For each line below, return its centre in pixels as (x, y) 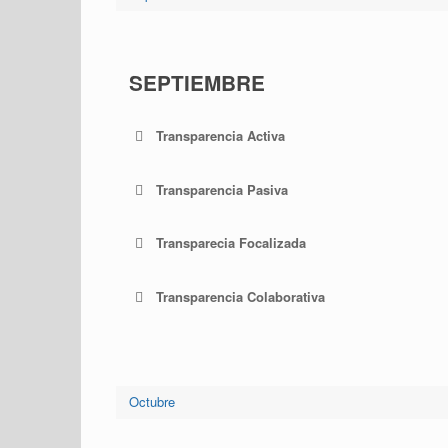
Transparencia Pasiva (221, 189)
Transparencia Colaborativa (240, 296)
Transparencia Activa (220, 136)
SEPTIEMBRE (196, 82)
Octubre (151, 402)
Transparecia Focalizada (230, 243)
